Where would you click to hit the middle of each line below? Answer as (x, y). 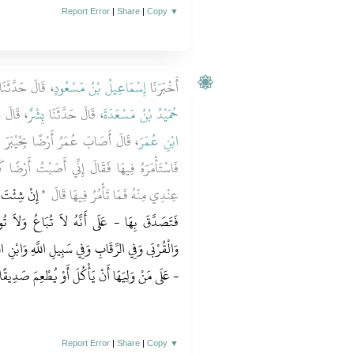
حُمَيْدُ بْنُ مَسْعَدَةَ (141, 115)
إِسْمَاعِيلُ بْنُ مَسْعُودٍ (100, 88)
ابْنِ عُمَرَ (159, 141)
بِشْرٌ (36, 115)
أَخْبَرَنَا (163, 88)
